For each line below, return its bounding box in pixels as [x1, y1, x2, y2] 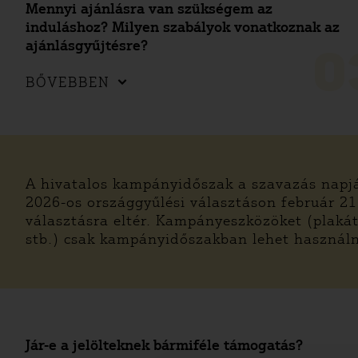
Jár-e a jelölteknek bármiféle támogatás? [26, 336, 303, 354]
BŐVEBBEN [26, 74, 110, 91]
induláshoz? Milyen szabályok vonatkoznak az [26, 18, 340, 36]
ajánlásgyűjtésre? [26, 37, 148, 54]
